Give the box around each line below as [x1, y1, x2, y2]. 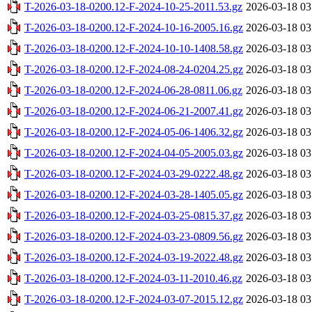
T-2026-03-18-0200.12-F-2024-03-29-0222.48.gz [24, 167, 243, 180]
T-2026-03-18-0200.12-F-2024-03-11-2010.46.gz [24, 272, 242, 284]
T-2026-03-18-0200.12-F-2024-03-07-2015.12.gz [24, 292, 243, 305]
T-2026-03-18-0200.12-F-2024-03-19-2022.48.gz [24, 251, 243, 263]
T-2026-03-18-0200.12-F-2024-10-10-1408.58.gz [24, 42, 243, 54]
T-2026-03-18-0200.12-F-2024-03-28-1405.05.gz [24, 188, 243, 201]
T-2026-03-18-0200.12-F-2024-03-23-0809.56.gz [24, 230, 243, 242]
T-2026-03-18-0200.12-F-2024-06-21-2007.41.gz [24, 104, 243, 117]
